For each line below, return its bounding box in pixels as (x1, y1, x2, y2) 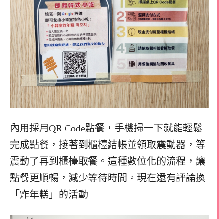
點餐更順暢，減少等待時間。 (10, 172, 137, 183)
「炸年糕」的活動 (10, 189, 88, 200)
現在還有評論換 (137, 172, 205, 183)
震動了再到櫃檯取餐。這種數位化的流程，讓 (10, 155, 205, 167)
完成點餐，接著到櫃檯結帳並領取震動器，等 (10, 139, 205, 150)
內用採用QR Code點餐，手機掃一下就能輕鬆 (10, 122, 202, 133)
